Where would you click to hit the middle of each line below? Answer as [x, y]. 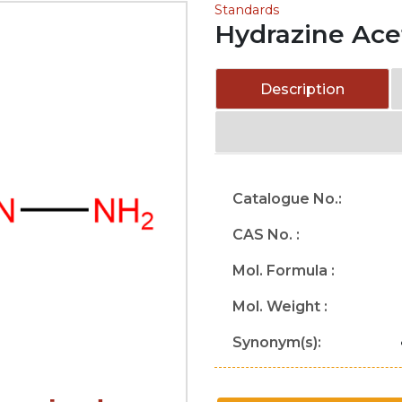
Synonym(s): [277, 342]
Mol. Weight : [280, 306]
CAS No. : [266, 235]
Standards [247, 10]
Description [303, 89]
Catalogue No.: [287, 199]
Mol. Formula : [284, 271]
